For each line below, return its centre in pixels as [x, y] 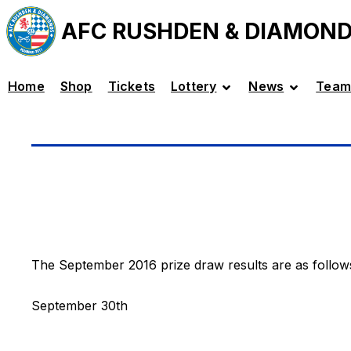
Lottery [194, 86]
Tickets [132, 86]
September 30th [80, 305]
